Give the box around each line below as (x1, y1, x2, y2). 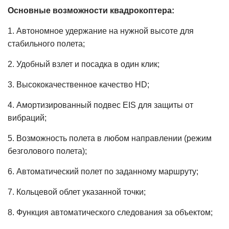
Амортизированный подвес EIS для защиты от (16, 101, 193, 109)
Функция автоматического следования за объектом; (16, 208, 213, 217)
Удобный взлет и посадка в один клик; (16, 60, 159, 68)
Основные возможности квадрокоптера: (8, 6, 174, 15)
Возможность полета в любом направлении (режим (16, 134, 212, 143)
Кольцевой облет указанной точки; (16, 188, 146, 196)
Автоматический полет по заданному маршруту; (16, 167, 198, 176)
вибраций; (8, 113, 47, 122)
